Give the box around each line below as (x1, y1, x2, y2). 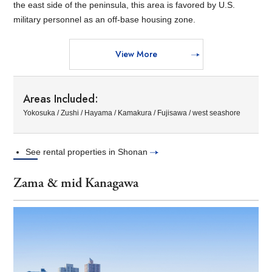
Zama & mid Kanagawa (13, 174, 139, 192)
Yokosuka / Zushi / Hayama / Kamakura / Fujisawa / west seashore (23, 108, 241, 117)
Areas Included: (23, 90, 99, 107)
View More (115, 47, 157, 60)
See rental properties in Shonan (25, 146, 151, 157)
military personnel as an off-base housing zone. (13, 14, 196, 24)
